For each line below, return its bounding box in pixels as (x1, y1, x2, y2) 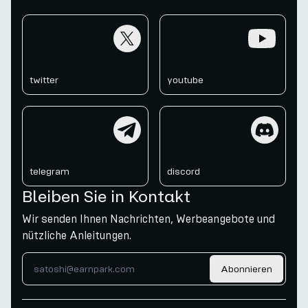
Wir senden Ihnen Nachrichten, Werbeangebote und (22, 212, 275, 225)
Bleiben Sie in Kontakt (22, 186, 190, 206)
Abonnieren (221, 263, 272, 275)
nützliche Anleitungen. (22, 229, 131, 242)
